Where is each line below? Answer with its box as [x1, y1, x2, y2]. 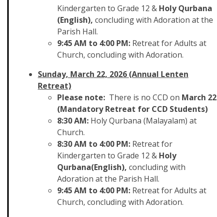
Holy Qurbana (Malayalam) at [91, 115, 197, 126]
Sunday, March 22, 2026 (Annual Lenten [38, 69, 188, 79]
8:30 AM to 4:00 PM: [57, 139, 132, 149]
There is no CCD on [109, 92, 180, 103]
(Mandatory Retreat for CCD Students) [57, 104, 208, 114]
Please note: [57, 92, 109, 103]
